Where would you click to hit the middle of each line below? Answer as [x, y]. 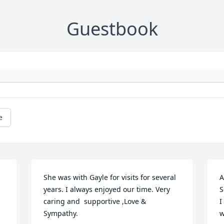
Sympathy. [61, 213]
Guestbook [112, 29]
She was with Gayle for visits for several [110, 177]
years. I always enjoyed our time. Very [107, 189]
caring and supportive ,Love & [95, 201]
